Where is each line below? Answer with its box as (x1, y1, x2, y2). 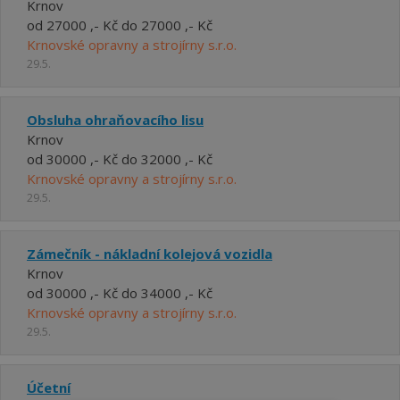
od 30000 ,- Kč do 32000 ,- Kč (27, 150, 212, 168)
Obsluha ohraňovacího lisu (27, 111, 204, 129)
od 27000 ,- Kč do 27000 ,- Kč (27, 16, 212, 34)
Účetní (27, 379, 71, 396)
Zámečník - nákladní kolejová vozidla (27, 245, 272, 262)
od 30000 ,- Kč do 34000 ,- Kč (27, 284, 212, 302)
